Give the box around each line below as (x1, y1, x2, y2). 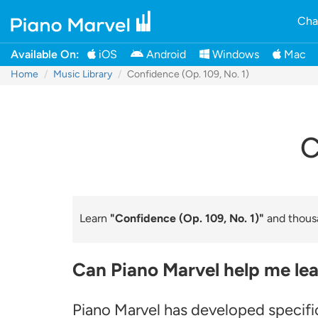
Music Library (53, 68, 112, 80)
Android (143, 48, 186, 61)
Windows (209, 48, 259, 61)
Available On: (11, 48, 79, 61)
